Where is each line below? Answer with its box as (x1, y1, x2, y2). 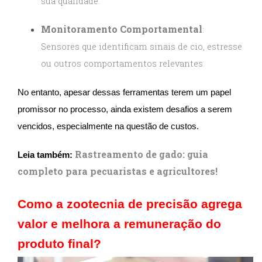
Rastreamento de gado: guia (75, 148, 208, 161)
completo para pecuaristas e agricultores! (18, 165, 218, 178)
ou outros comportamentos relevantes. (41, 58, 205, 70)
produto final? (18, 237, 101, 251)
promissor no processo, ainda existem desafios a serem (18, 105, 232, 115)
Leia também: (18, 150, 75, 160)
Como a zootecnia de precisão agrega (18, 197, 242, 212)
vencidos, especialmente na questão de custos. (18, 122, 201, 132)
